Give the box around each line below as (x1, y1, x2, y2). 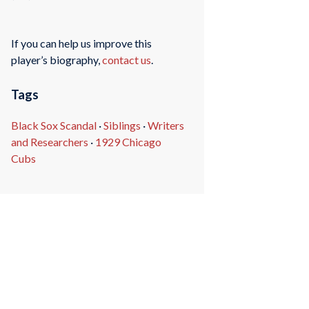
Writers (147, 119, 184, 132)
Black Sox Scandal (10, 119, 97, 132)
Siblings (103, 119, 141, 132)
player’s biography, (10, 53, 102, 67)
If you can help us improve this (10, 37, 152, 50)
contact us (101, 53, 151, 67)
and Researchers (10, 135, 88, 149)
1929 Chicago (94, 135, 161, 149)
